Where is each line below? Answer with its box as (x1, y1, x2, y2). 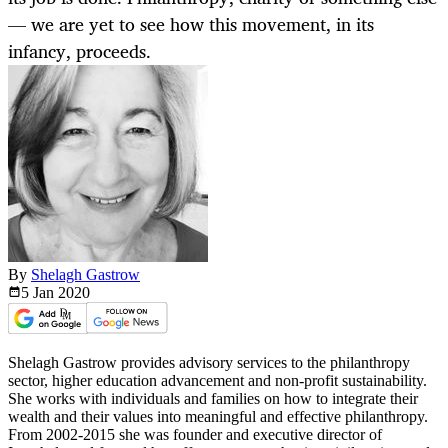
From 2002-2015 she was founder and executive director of (8, 426, 382, 444)
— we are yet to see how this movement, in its (8, 9, 374, 40)
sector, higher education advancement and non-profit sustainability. (8, 372, 427, 390)
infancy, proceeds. (8, 36, 151, 67)
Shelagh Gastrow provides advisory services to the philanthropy (8, 354, 410, 372)
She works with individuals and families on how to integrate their (8, 390, 418, 408)
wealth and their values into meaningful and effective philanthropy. (8, 408, 428, 426)
